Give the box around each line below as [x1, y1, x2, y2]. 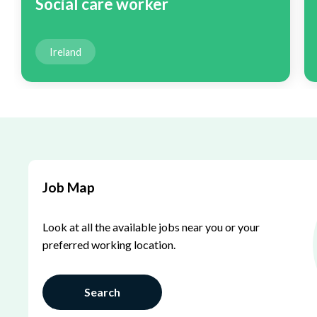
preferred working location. [42, 237, 175, 251]
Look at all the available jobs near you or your [42, 219, 260, 234]
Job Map [42, 179, 95, 196]
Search [84, 285, 120, 299]
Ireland [50, 45, 81, 58]
